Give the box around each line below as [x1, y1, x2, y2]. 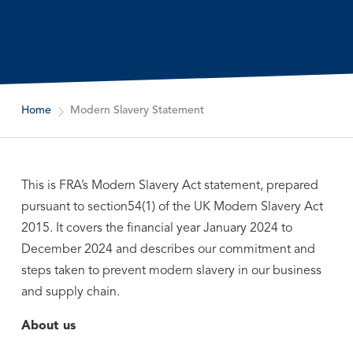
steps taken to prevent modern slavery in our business [20, 265, 321, 277]
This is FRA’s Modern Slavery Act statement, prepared [20, 180, 318, 192]
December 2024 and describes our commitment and [20, 243, 315, 256]
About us [20, 320, 76, 333]
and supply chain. [20, 286, 120, 299]
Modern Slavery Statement [69, 105, 204, 116]
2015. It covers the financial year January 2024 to [20, 222, 292, 235]
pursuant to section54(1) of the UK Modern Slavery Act [20, 201, 323, 214]
